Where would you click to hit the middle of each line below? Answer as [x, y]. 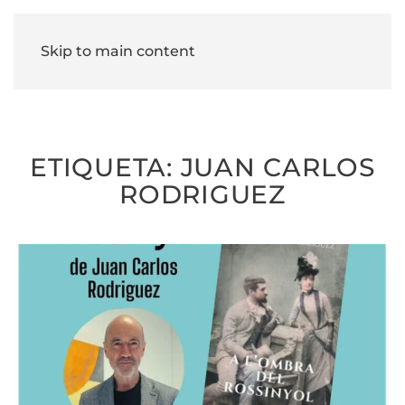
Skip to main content [118, 51]
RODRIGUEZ [202, 194]
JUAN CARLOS [278, 167]
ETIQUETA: [105, 167]
